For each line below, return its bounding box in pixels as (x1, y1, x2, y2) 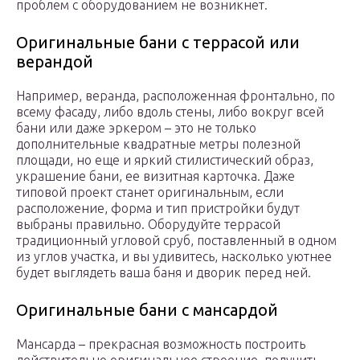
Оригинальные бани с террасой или (16, 33, 300, 52)
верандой (16, 52, 93, 72)
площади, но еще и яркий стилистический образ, (16, 153, 313, 168)
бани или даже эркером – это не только (16, 121, 256, 136)
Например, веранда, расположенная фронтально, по (16, 88, 335, 104)
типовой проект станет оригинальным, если (16, 185, 284, 200)
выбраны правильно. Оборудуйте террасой (16, 217, 280, 232)
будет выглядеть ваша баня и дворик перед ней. (16, 265, 311, 280)
